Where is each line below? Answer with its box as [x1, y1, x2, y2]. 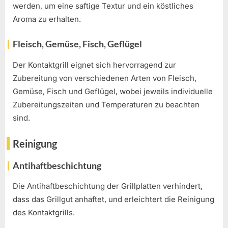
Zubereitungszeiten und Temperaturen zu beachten [13, 99, 199, 109]
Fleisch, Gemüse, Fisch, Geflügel [13, 38, 142, 50]
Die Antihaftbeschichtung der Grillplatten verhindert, [13, 181, 203, 191]
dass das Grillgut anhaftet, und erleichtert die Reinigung [13, 194, 214, 205]
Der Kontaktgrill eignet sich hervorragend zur [13, 60, 176, 70]
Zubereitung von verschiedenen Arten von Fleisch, [13, 73, 196, 83]
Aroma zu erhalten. [13, 14, 81, 24]
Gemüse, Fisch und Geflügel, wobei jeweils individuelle [13, 86, 213, 96]
